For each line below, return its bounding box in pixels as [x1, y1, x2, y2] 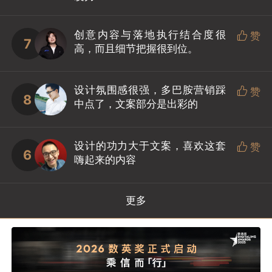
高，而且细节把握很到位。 [73, 42, 198, 55]
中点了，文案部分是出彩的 [73, 98, 198, 110]
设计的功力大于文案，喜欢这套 [73, 140, 226, 152]
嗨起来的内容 [73, 154, 136, 166]
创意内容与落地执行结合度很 [73, 28, 226, 41]
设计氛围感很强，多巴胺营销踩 [73, 84, 226, 97]
